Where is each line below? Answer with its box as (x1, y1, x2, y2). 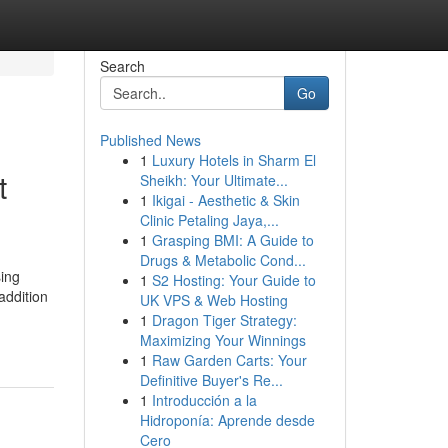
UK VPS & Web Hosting (139, 290, 288, 310)
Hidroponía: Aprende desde (139, 410, 315, 430)
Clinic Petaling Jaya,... (139, 210, 279, 230)
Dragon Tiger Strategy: (151, 310, 297, 330)
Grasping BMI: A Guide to (151, 230, 314, 250)
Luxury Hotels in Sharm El (151, 150, 316, 170)
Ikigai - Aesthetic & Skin (151, 190, 300, 210)
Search (99, 56, 145, 76)
